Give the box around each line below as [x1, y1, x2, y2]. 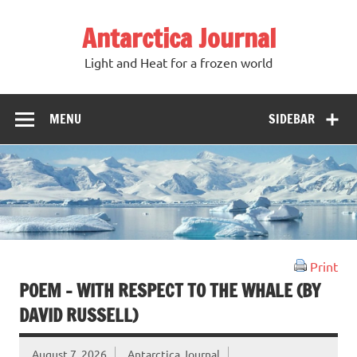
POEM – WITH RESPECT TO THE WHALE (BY [19, 277, 320, 303]
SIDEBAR [269, 109, 316, 127]
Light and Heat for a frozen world [84, 54, 273, 71]
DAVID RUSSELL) [19, 302, 138, 328]
